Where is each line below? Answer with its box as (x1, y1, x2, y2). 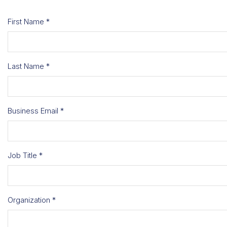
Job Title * (7, 150, 43, 160)
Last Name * (7, 61, 50, 71)
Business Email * (7, 105, 64, 116)
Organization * (7, 195, 56, 205)
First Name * (7, 16, 50, 26)
